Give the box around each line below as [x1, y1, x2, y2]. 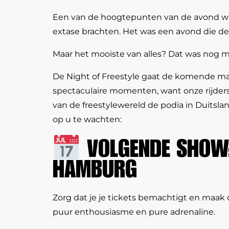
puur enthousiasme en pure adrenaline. [53, 207, 215, 217]
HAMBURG [53, 160, 137, 185]
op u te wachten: [53, 114, 122, 124]
